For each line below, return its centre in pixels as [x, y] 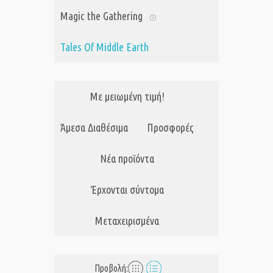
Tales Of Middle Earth [105, 47]
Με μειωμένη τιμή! [127, 97]
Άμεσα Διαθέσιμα [94, 128]
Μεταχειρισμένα [127, 221]
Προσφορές [170, 128]
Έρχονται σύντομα [127, 190]
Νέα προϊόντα [127, 159]
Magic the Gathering [101, 16]
